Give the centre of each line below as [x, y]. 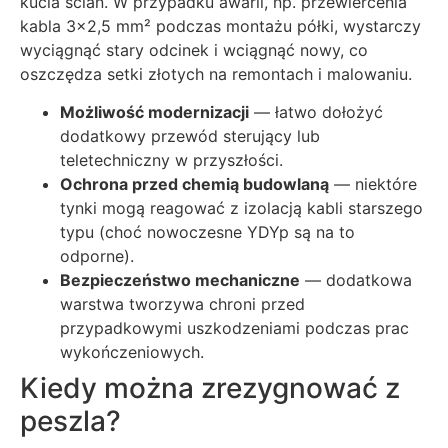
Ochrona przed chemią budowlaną [194, 184]
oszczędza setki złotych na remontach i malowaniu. [216, 74]
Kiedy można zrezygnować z [210, 388]
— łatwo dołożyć [316, 112]
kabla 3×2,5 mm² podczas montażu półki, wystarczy [220, 26]
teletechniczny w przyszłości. [171, 160]
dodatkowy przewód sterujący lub [190, 136]
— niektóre [373, 184]
